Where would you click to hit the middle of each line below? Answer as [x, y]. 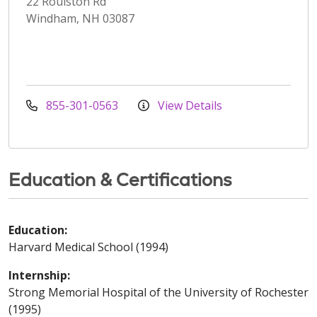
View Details [189, 105]
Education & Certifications [120, 179]
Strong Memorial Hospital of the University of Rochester [158, 292]
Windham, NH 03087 [80, 18]
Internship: [39, 275]
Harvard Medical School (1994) [88, 247]
